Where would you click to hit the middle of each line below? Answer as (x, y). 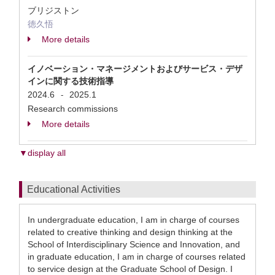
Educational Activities (74, 189)
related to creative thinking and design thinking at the (130, 232)
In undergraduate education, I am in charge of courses (134, 220)
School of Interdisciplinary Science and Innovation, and (134, 244)
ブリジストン (55, 10)
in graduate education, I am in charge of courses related (137, 257)
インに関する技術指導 (71, 81)
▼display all (42, 153)
